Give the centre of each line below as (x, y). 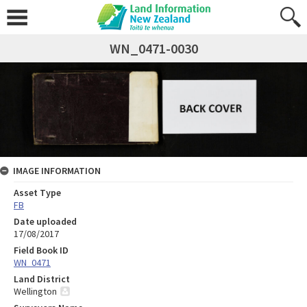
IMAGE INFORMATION (57, 171)
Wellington (35, 292)
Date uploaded (45, 222)
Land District (42, 279)
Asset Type (37, 193)
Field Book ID (41, 250)
